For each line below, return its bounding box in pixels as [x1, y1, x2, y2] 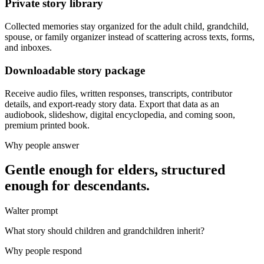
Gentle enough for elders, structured [5, 162, 225, 178]
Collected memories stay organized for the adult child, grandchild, [5, 21, 249, 32]
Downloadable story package [5, 64, 145, 77]
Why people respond [5, 246, 82, 256]
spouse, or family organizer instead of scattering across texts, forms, [5, 32, 255, 42]
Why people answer [5, 140, 79, 150]
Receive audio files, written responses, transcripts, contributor [5, 88, 232, 98]
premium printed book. [5, 120, 90, 130]
